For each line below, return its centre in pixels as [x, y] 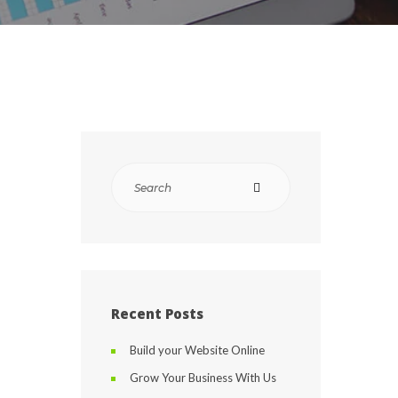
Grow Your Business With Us [203, 378]
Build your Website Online [197, 350]
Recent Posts [157, 314]
